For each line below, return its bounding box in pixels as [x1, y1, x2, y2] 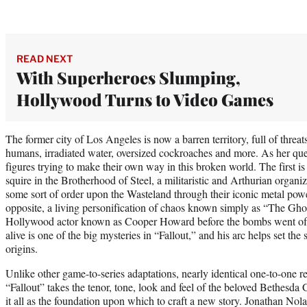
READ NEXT [16, 52, 73, 64]
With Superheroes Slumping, [16, 66, 241, 88]
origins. [5, 241, 38, 256]
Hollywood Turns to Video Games [16, 88, 273, 110]
